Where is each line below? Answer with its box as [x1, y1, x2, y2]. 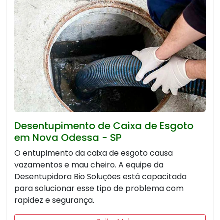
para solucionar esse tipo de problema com [14, 183, 184, 194]
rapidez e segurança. [14, 194, 94, 206]
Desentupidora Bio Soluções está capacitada [14, 171, 187, 183]
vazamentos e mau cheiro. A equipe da [14, 159, 164, 171]
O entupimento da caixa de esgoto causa [14, 147, 173, 159]
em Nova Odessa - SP [14, 131, 122, 145]
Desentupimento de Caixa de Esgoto [14, 119, 193, 133]
